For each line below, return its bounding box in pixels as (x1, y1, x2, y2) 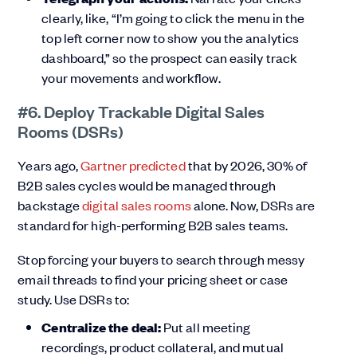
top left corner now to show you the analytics (41, 29, 300, 47)
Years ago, (18, 156, 81, 175)
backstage (18, 196, 83, 214)
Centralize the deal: (41, 318, 164, 337)
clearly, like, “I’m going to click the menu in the (41, 9, 305, 27)
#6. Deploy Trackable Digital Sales (18, 100, 265, 123)
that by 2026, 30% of (185, 156, 308, 175)
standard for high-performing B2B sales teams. (18, 216, 291, 234)
